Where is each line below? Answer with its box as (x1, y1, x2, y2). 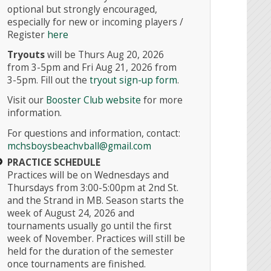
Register (7, 28, 45, 41)
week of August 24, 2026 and (7, 206, 135, 220)
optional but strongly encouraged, (7, 2, 158, 16)
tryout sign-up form (90, 74, 178, 87)
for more (141, 94, 183, 107)
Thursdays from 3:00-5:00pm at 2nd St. (7, 181, 179, 194)
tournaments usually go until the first (7, 219, 172, 232)
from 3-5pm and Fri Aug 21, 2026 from (7, 61, 177, 74)
